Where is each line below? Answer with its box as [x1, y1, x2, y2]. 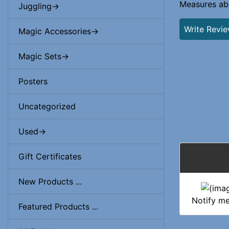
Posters [18, 76, 48, 86]
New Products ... [18, 176, 82, 187]
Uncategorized [18, 101, 76, 111]
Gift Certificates [18, 151, 81, 162]
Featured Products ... [18, 201, 98, 212]
